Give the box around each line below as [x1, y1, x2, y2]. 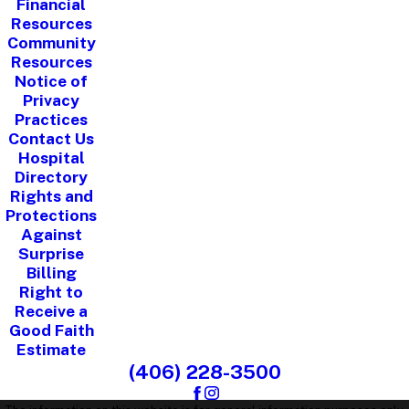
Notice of [15, 70, 88, 90]
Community [6, 32, 96, 52]
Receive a [15, 300, 88, 320]
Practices [15, 109, 88, 129]
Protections [5, 204, 97, 225]
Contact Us [8, 128, 94, 148]
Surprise [18, 243, 84, 263]
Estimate [16, 339, 86, 359]
